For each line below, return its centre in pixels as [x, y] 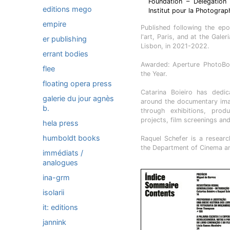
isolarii [53, 192]
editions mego [67, 9]
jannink [54, 222]
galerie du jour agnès [78, 98]
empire [54, 24]
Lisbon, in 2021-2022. [175, 46]
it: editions [60, 207]
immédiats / [63, 153]
